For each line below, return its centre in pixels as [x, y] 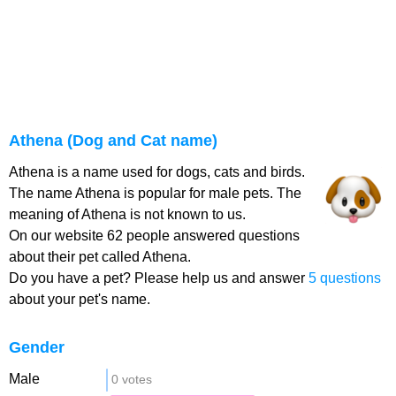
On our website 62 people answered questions [154, 236]
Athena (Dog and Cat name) [113, 141]
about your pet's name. [80, 299]
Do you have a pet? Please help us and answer [159, 278]
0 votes [132, 379]
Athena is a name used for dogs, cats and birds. [157, 172]
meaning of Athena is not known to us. [127, 214]
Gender [37, 347]
